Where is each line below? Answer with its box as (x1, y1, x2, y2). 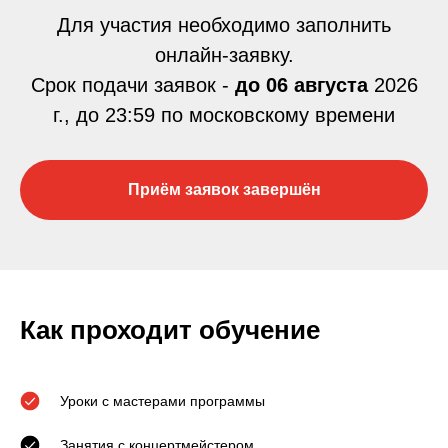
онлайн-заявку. (154, 44, 294, 66)
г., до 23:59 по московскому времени (53, 104, 395, 126)
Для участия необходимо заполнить (57, 14, 391, 36)
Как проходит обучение (20, 314, 320, 345)
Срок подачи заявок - (30, 74, 235, 96)
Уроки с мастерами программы (60, 392, 265, 409)
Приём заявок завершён (127, 180, 321, 198)
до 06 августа (234, 74, 368, 96)
